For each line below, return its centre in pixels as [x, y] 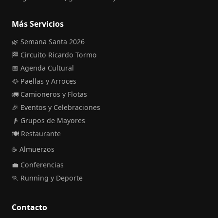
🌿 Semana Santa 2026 [48, 41]
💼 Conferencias [38, 164]
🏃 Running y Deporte [47, 178]
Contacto [29, 207]
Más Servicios [38, 24]
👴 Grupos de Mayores [48, 120]
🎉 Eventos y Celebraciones [56, 107]
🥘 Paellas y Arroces [44, 81]
